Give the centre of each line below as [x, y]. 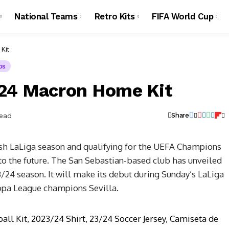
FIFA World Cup [183, 16]
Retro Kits [114, 16]
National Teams [46, 16]
